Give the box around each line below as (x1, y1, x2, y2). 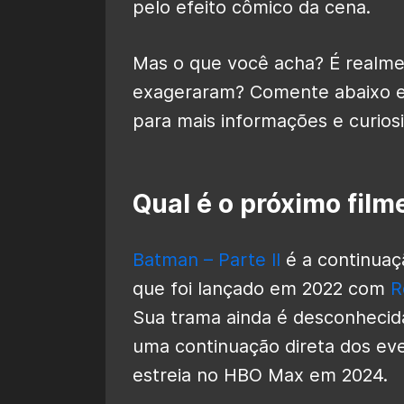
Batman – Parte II (133, 248, 280, 271)
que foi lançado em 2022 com (133, 277, 390, 299)
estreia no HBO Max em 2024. (133, 363, 388, 386)
